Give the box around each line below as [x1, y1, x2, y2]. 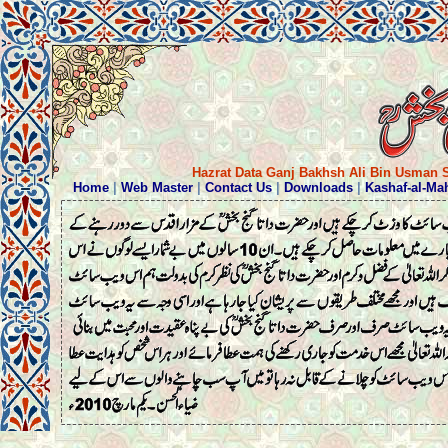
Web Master [121, 180, 194, 195]
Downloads [284, 180, 354, 195]
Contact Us [205, 180, 273, 195]
